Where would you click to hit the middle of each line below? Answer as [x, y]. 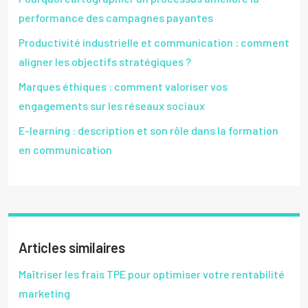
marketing [44, 294]
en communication [65, 150]
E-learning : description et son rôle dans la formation [148, 131]
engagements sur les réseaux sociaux [112, 106]
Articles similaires [72, 248]
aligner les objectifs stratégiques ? [105, 62]
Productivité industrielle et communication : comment [154, 43]
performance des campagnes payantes [116, 18]
